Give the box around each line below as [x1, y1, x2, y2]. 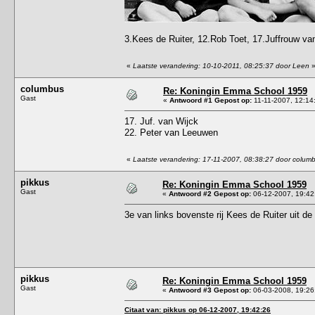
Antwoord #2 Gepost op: [169, 189, 251, 198]
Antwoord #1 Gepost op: [169, 96, 252, 104]
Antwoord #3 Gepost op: [169, 285, 251, 294]
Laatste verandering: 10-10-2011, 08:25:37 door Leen [133, 61, 309, 70]
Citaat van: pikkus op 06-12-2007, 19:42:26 [124, 305, 271, 314]
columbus [20, 83, 64, 94]
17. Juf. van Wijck [124, 115, 198, 127]
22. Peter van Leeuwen [124, 127, 218, 138]
